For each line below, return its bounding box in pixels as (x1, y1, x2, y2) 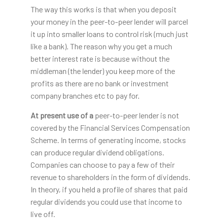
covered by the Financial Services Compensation (30, 123, 190, 133)
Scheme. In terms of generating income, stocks (30, 135, 186, 145)
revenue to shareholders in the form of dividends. (30, 172, 190, 182)
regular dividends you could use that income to (30, 197, 182, 207)
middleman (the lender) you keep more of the (30, 66, 175, 76)
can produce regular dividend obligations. (30, 147, 164, 157)
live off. (30, 209, 55, 219)
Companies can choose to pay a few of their (30, 160, 175, 170)
